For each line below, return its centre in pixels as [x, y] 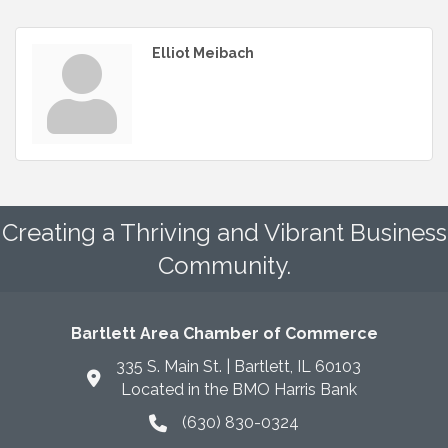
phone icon [189, 424]
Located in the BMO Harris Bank [238, 389]
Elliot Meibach [203, 52]
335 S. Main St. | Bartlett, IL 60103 [238, 366]
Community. [224, 265]
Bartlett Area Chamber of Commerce [224, 333]
